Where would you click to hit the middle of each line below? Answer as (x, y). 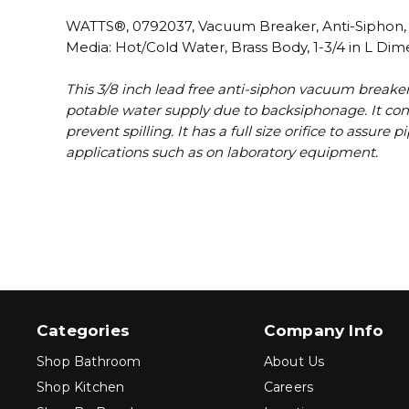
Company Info (324, 330)
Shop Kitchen (81, 387)
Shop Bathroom (89, 362)
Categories (83, 330)
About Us (294, 362)
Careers (288, 387)
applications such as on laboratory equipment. (222, 152)
